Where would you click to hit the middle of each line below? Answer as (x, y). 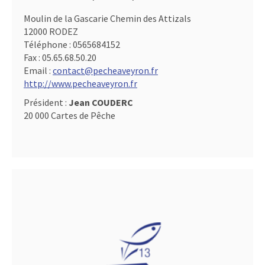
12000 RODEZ (51, 32)
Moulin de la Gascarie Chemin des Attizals (107, 19)
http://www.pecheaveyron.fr (80, 84)
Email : (38, 71)
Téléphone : (48, 45)
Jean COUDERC (101, 103)
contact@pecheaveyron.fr (105, 71)
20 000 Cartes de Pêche (70, 116)
